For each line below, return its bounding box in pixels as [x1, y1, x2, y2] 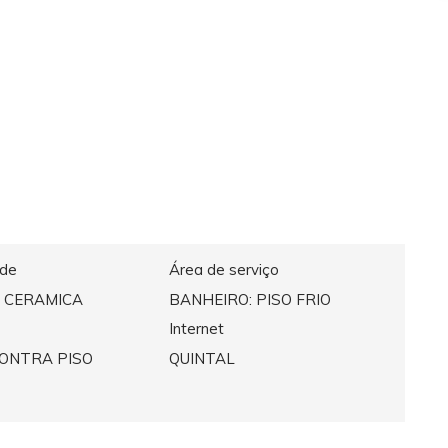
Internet [168, 319, 224, 339]
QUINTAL [168, 348, 235, 368]
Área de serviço [168, 260, 279, 280]
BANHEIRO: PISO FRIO [168, 289, 331, 309]
